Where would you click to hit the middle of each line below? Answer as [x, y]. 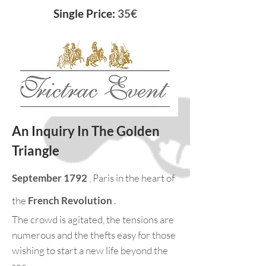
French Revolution [70, 200]
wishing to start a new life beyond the [90, 250]
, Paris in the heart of [131, 178]
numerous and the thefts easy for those [94, 235]
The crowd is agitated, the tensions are [93, 219]
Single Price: [85, 13]
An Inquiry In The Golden [86, 131]
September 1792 [50, 178]
